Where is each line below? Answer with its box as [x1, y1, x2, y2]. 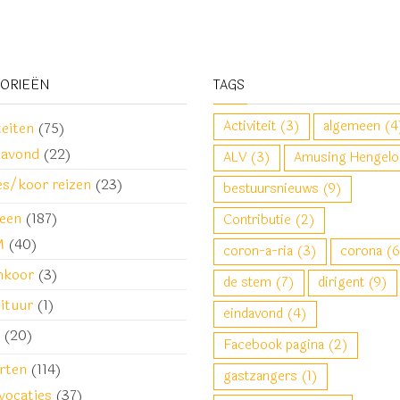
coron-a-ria [223, 241, 293, 262]
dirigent [318, 272, 364, 293]
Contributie [223, 210, 291, 230]
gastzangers [223, 366, 297, 387]
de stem [223, 272, 271, 293]
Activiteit [223, 116, 276, 137]
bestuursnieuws [223, 179, 319, 199]
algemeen [323, 116, 380, 137]
